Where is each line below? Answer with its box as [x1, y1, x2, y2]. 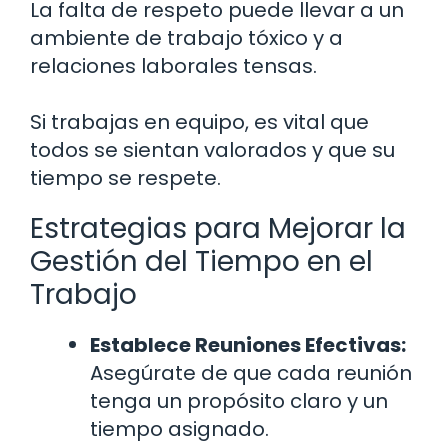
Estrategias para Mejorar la [30, 209, 406, 249]
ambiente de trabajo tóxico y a [30, 24, 343, 53]
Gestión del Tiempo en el [30, 242, 373, 282]
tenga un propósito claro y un [90, 387, 388, 416]
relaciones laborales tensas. [30, 52, 317, 81]
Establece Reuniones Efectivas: [90, 331, 406, 360]
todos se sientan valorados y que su [30, 136, 395, 165]
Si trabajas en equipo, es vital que [30, 108, 369, 137]
